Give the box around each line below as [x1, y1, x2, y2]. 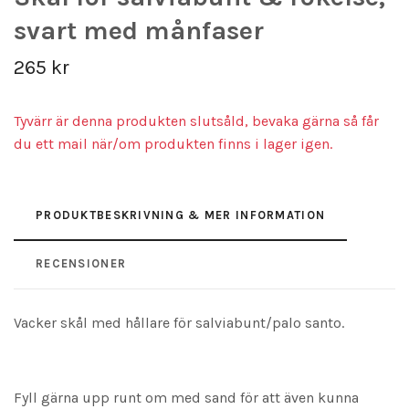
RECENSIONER [36, 256, 127, 270]
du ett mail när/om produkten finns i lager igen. [14, 134, 332, 152]
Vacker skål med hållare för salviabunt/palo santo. [14, 313, 344, 331]
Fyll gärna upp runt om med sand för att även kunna [14, 388, 359, 406]
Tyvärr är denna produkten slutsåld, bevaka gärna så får [14, 111, 379, 130]
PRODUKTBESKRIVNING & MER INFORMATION [36, 207, 326, 222]
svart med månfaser [14, 15, 264, 46]
